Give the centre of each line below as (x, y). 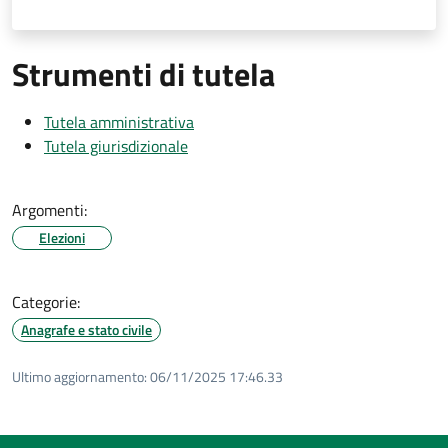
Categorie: (46, 301)
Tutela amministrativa (119, 121)
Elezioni (62, 237)
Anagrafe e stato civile (86, 329)
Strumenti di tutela (143, 73)
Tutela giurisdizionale (116, 145)
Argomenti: (49, 209)
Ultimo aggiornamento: (79, 376)
